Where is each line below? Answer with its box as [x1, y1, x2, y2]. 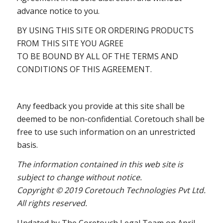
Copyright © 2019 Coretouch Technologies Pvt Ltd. [16, 185, 206, 196]
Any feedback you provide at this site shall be [16, 100, 185, 111]
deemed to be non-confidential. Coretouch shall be [16, 113, 205, 124]
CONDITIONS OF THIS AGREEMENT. [16, 64, 152, 75]
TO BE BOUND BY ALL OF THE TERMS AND [16, 51, 178, 62]
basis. [16, 139, 38, 150]
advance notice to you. [16, 5, 100, 16]
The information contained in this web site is [16, 159, 183, 170]
